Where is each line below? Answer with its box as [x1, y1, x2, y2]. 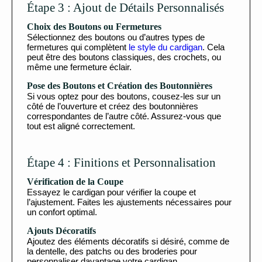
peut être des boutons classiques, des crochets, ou [27, 52, 221, 63]
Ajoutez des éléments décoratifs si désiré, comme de [27, 236, 229, 247]
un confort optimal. [27, 207, 97, 218]
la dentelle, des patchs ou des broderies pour [27, 246, 197, 257]
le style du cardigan [129, 42, 202, 53]
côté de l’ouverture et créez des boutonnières [27, 101, 198, 112]
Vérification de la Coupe [27, 177, 123, 187]
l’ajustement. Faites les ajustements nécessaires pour [27, 197, 232, 208]
